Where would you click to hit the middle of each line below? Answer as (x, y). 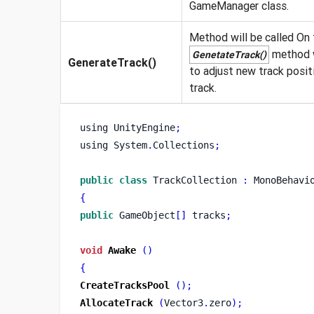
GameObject (144, 215)
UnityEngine (144, 128)
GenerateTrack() (112, 62)
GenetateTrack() (229, 54)
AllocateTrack (116, 303)
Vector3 (183, 303)
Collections (183, 145)
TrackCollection (194, 180)
